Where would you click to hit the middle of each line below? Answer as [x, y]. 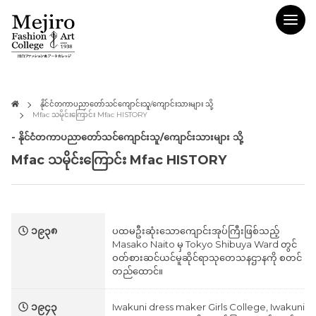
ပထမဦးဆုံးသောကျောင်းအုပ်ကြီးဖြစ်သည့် [196, 231]
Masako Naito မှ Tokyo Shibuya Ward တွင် [205, 244]
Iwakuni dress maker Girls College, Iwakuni [208, 307]
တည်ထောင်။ [138, 271]
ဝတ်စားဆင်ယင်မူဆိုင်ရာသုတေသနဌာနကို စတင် [207, 257]
